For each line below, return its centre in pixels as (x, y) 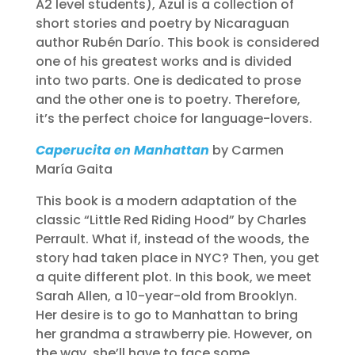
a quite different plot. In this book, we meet (173, 277)
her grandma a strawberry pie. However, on (174, 334)
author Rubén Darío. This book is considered (177, 42)
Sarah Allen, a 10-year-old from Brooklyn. (166, 296)
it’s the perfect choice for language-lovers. (174, 118)
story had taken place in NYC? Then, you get (177, 258)
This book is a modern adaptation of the (166, 201)
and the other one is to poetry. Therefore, (168, 99)
